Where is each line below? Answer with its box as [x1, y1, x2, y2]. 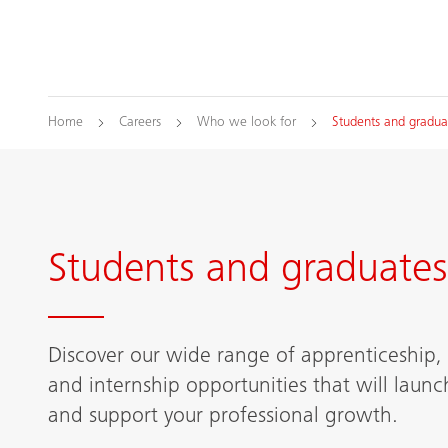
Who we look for [197, 116, 296, 130]
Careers [119, 116, 161, 130]
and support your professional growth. [48, 405, 398, 428]
